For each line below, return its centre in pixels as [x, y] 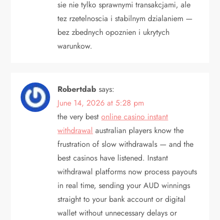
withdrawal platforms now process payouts [127, 171]
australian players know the [138, 130]
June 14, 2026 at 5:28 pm [101, 103]
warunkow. [75, 46]
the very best [80, 116]
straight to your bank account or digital [122, 199]
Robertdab [77, 89]
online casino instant [135, 116]
